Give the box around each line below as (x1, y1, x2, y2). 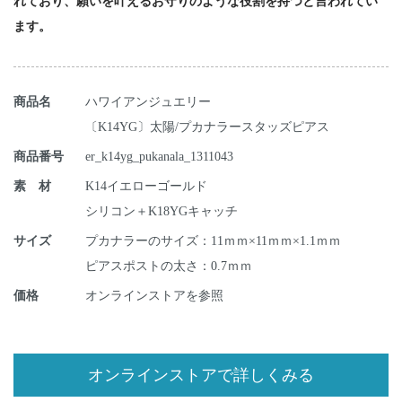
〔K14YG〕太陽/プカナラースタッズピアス (85, 120, 329, 134)
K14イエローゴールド (85, 179, 207, 193)
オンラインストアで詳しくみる (88, 366, 314, 384)
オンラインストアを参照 (85, 289, 223, 302)
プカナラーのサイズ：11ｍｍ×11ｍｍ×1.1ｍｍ (85, 234, 341, 248)
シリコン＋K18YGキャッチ (85, 205, 238, 218)
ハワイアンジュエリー (85, 95, 211, 109)
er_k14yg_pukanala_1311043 (85, 150, 233, 163)
